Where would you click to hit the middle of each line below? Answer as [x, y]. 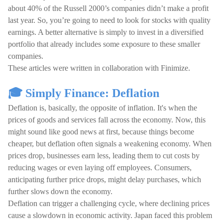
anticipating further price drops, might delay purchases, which [105, 179]
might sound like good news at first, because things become [101, 132]
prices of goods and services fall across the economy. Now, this [107, 120]
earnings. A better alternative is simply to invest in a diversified [106, 32]
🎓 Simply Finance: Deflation [84, 93]
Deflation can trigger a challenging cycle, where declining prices [109, 203]
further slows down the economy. [60, 191]
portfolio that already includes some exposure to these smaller [104, 44]
